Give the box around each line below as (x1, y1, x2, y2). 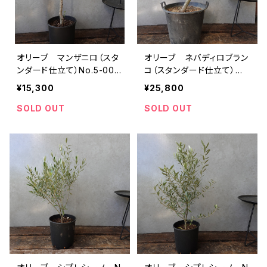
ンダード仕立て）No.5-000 (17, 65, 120, 75)
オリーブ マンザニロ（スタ (17, 52, 119, 63)
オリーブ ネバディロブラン (144, 52, 249, 63)
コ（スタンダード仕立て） (144, 65, 244, 75)
